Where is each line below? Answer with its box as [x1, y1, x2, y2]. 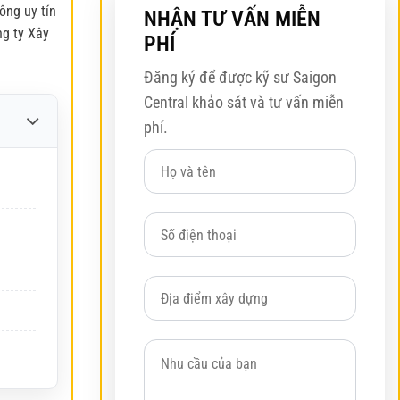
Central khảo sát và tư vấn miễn [144, 93, 344, 112]
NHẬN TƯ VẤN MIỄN [144, 6, 321, 31]
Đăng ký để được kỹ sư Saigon [144, 68, 337, 87]
